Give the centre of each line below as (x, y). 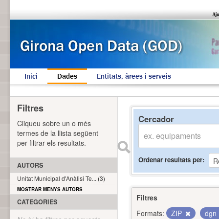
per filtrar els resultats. (52, 143)
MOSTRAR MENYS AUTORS (50, 189)
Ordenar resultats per (170, 159)
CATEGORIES (37, 202)
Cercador (156, 119)
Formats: (150, 213)
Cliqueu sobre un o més (54, 123)
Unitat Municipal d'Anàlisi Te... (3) (61, 178)
